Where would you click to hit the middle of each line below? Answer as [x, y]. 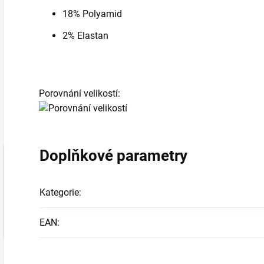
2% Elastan [85, 36]
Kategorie [59, 193]
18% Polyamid [92, 14]
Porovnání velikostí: [80, 94]
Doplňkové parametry [113, 156]
